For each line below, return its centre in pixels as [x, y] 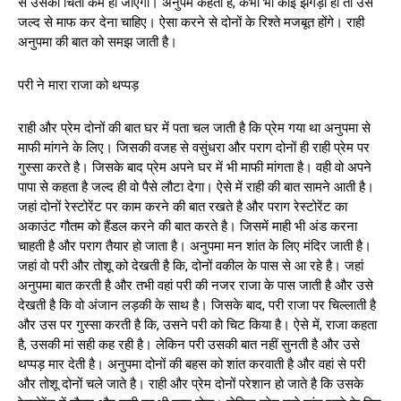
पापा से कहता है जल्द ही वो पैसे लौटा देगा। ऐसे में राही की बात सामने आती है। [196, 187]
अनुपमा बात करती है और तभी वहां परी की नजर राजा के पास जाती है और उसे [196, 285]
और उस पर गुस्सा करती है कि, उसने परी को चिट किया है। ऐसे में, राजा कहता [197, 324]
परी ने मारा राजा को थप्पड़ [78, 85]
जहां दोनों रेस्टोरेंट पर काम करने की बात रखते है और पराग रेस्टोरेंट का [183, 206]
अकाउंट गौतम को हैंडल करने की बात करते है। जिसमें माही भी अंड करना [188, 226]
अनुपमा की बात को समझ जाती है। [98, 42]
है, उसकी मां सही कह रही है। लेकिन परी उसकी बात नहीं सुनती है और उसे [189, 344]
